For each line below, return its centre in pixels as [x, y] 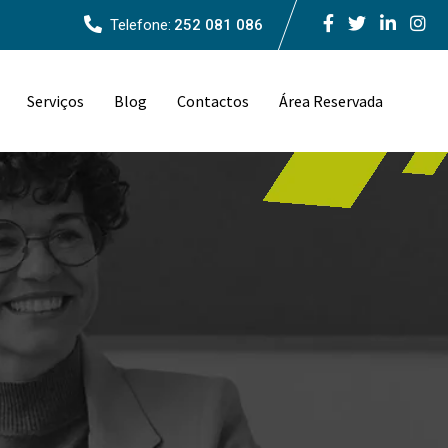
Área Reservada [331, 101]
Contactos [213, 101]
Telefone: [140, 25]
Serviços [55, 101]
